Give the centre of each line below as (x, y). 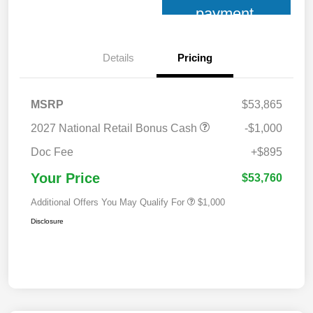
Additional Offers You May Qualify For (108, 203)
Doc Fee (52, 152)
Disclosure (47, 221)
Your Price (65, 179)
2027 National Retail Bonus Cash (115, 129)
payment (225, 14)
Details (118, 58)
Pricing (195, 58)
